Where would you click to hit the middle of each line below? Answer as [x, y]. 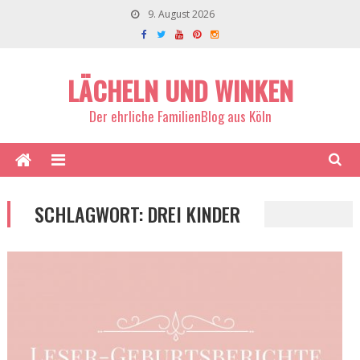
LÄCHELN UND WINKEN [180, 90]
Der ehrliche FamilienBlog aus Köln [180, 116]
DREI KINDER [194, 214]
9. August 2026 [180, 14]
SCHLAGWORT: [91, 214]
